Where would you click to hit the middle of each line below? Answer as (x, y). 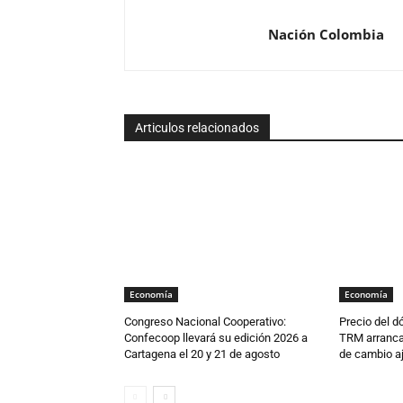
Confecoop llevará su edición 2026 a (216, 337)
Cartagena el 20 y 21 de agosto (202, 354)
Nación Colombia (326, 34)
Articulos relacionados (197, 127)
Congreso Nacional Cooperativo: (205, 321)
